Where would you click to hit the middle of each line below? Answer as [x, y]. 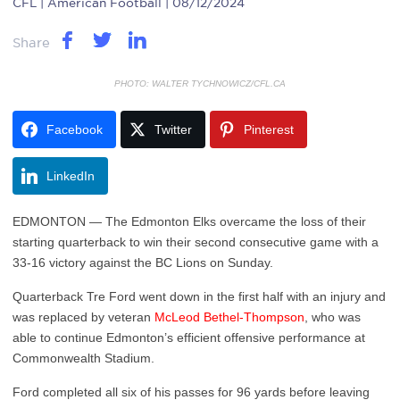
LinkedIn [71, 176]
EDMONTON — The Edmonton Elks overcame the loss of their [189, 221]
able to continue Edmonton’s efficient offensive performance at [189, 337]
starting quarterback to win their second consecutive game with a [196, 242]
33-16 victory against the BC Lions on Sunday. [143, 262]
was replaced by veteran [83, 317]
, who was [333, 317]
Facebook [75, 129]
